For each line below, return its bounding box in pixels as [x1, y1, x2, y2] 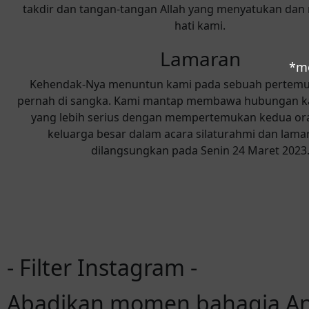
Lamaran [159, 46, 241, 72]
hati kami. [175, 18, 226, 33]
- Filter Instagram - [7, 252, 197, 282]
